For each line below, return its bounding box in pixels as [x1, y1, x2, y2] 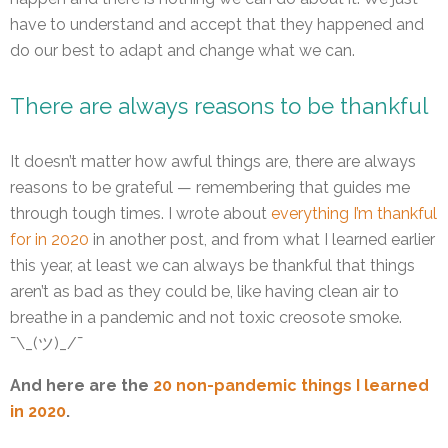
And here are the [10, 376, 149, 396]
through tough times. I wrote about [10, 204, 271, 224]
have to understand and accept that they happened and [10, 14, 424, 34]
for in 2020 [10, 230, 89, 250]
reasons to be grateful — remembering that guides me [10, 178, 410, 198]
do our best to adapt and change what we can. [10, 40, 355, 60]
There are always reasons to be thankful [10, 93, 428, 120]
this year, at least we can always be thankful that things [10, 256, 415, 276]
